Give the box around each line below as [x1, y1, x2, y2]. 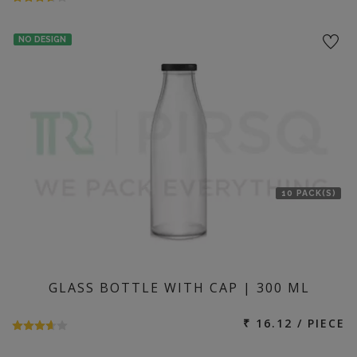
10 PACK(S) [280, 188, 336, 198]
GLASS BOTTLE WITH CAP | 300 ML [49, 278, 310, 296]
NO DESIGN [18, 34, 67, 45]
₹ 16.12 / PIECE [243, 315, 345, 331]
